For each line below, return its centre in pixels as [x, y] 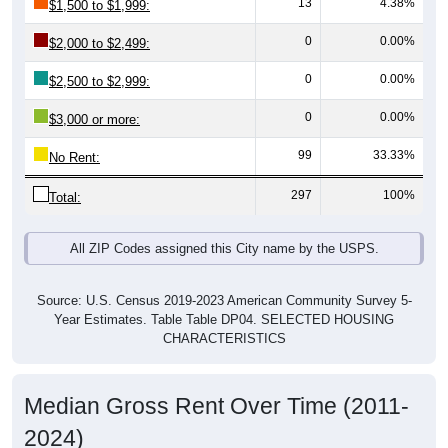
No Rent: [74, 136]
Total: [65, 176]
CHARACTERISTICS [224, 317]
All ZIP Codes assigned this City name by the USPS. [224, 227]
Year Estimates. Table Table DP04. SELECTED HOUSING [224, 298]
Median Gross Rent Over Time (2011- [216, 384]
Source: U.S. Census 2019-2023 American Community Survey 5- [224, 279]
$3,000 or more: [94, 98]
